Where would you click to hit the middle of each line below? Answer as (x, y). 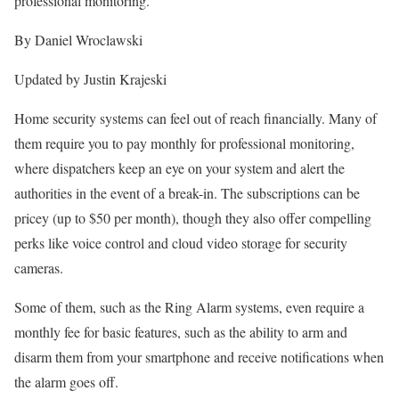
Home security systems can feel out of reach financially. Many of (195, 118)
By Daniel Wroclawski (78, 40)
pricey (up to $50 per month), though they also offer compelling (193, 218)
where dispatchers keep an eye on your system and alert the (179, 168)
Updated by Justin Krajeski (90, 79)
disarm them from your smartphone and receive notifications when (199, 357)
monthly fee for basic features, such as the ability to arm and (181, 332)
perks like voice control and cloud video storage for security (181, 243)
